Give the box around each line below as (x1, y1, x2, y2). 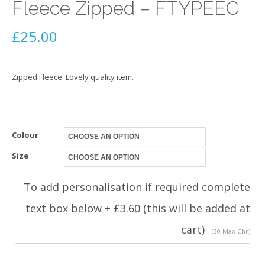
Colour (12, 129, 38, 140)
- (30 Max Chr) (208, 226, 250, 235)
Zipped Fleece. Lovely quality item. (12, 72, 134, 83)
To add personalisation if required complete (24, 179, 250, 194)
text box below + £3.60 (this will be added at (25, 201, 250, 215)
